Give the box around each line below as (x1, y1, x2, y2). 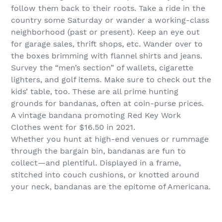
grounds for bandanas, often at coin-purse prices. (11, 99, 204, 108)
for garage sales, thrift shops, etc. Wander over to (11, 39, 203, 49)
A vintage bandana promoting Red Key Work (11, 111, 181, 120)
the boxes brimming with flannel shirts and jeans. (11, 51, 202, 60)
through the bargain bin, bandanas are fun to (11, 146, 186, 156)
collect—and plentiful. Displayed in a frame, (11, 158, 181, 167)
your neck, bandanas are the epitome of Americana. (11, 182, 211, 191)
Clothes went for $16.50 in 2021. (11, 122, 135, 132)
